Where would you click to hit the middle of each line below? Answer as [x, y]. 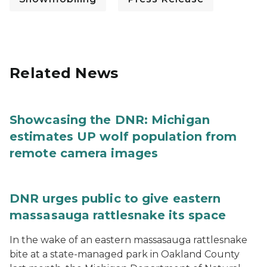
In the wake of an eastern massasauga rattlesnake [128, 240]
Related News [64, 73]
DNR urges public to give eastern [115, 198]
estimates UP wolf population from [123, 136]
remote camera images [84, 153]
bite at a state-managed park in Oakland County [125, 254]
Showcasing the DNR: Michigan [110, 120]
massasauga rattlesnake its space [118, 215]
